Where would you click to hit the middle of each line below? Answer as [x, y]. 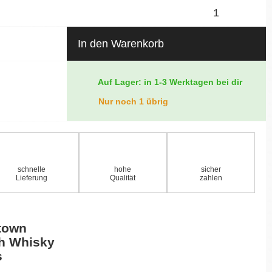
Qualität [123, 178]
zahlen [211, 178]
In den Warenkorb [121, 43]
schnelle [32, 169]
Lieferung [32, 178]
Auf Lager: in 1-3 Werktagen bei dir [169, 82]
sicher [211, 169]
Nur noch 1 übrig [132, 101]
